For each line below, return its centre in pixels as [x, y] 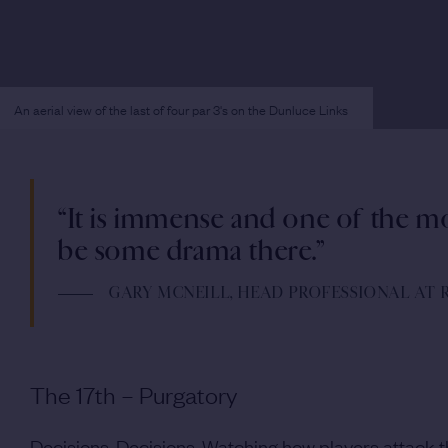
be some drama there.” [192, 250]
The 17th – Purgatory [133, 393]
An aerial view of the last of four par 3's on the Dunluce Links [181, 108]
